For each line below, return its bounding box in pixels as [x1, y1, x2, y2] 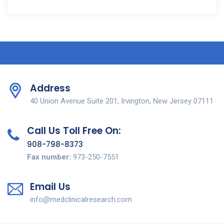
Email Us [30, 179, 70, 193]
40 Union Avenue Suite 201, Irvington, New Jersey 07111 [30, 96, 213, 105]
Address [30, 81, 70, 95]
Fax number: [27, 152, 71, 161]
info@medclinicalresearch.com [30, 194, 132, 204]
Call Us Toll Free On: [27, 123, 121, 137]
